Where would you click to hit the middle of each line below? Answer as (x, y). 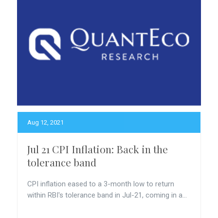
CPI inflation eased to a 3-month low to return (101, 184)
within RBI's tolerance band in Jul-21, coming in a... (107, 195)
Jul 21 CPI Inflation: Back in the (98, 149)
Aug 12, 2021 (45, 122)
